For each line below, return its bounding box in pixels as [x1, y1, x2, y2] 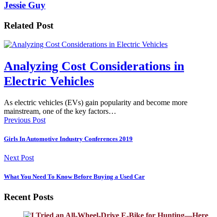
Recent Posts [4, 191, 53, 202]
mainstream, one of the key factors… [4, 107, 116, 115]
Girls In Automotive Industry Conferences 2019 [4, 135, 133, 143]
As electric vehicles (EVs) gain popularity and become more [4, 98, 187, 107]
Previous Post [4, 115, 46, 124]
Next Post [4, 154, 34, 162]
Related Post [4, 20, 53, 31]
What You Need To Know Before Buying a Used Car [4, 173, 145, 181]
